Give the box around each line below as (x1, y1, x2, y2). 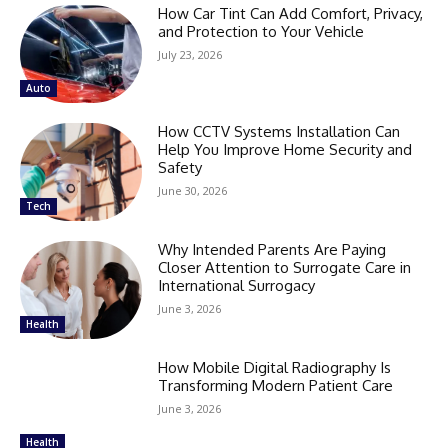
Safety (158, 158, 203, 177)
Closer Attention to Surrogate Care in (158, 257, 412, 277)
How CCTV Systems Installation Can (158, 122, 401, 141)
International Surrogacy (158, 275, 316, 295)
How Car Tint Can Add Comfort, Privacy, (158, 4, 424, 24)
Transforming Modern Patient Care (158, 375, 394, 395)
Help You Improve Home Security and (158, 140, 413, 159)
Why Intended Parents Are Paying (158, 239, 387, 259)
